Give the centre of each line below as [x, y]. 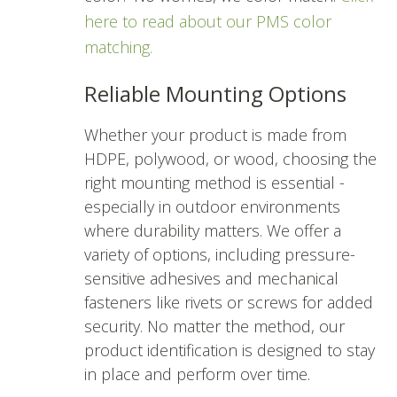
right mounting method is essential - [214, 182]
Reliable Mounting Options [215, 93]
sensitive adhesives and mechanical [211, 278]
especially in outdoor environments [212, 206]
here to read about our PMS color [208, 21]
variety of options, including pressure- [220, 254]
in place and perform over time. [199, 374]
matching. [121, 47]
